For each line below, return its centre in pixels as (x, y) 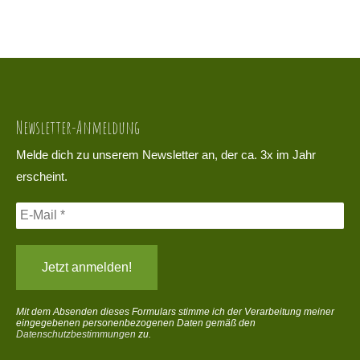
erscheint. (42, 177)
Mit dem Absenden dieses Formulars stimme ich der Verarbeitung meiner (175, 311)
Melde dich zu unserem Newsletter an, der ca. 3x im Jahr (166, 155)
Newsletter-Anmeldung (78, 127)
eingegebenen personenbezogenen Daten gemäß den (136, 323)
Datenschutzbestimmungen (76, 334)
